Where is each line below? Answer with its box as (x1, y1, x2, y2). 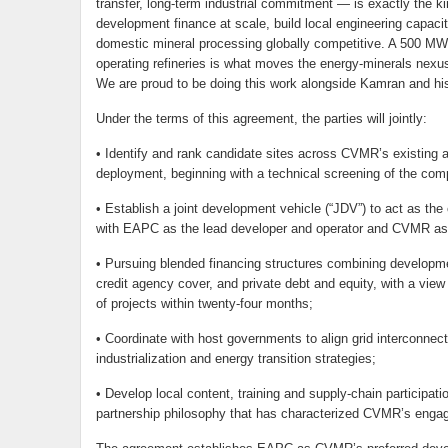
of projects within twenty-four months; (95, 296, 313, 311)
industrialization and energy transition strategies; (95, 351, 376, 366)
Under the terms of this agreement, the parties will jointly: (95, 111, 427, 126)
